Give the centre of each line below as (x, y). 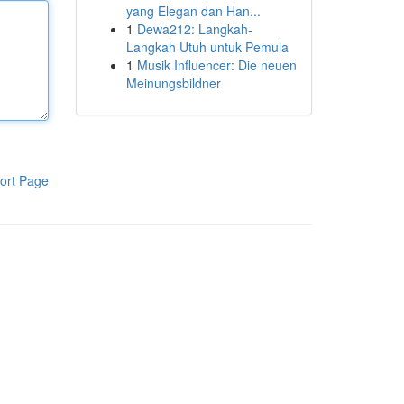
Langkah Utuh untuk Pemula (207, 47)
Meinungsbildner (173, 83)
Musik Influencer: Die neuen (216, 65)
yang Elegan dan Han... (193, 11)
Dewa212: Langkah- (194, 29)
